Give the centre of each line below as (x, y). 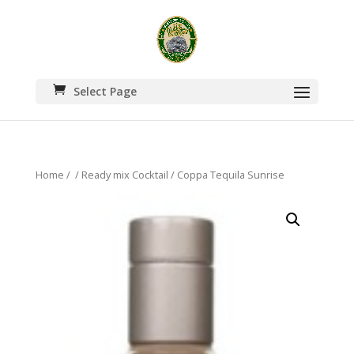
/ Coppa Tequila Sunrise (226, 175)
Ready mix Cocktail (124, 175)
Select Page (105, 91)
